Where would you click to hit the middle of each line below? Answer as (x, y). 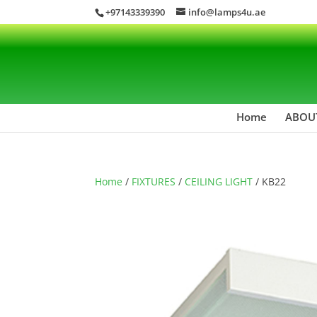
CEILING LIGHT (219, 181)
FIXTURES (154, 181)
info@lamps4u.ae (227, 12)
